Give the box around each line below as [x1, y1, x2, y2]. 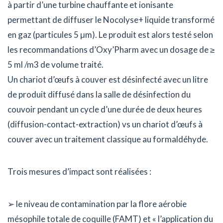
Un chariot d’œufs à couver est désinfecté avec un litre [7, 74, 208, 85]
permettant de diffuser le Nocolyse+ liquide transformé [7, 14, 215, 25]
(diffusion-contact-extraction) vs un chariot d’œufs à [7, 118, 203, 129]
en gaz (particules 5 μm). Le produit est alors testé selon [7, 29, 213, 40]
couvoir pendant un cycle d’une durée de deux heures [7, 104, 202, 114]
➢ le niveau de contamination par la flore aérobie [7, 198, 187, 209]
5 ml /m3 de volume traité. [7, 59, 104, 70]
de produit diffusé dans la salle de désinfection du [7, 89, 191, 100]
